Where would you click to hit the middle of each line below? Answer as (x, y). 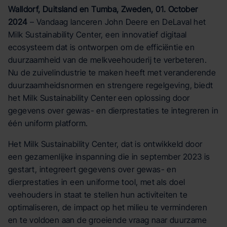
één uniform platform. (48, 123)
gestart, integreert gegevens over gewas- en (92, 169)
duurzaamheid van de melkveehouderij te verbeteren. (107, 60)
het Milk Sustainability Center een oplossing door (99, 98)
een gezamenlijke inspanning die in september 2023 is (109, 157)
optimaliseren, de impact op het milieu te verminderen (108, 207)
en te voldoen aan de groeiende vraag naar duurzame (107, 220)
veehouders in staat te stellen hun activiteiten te (98, 195)
